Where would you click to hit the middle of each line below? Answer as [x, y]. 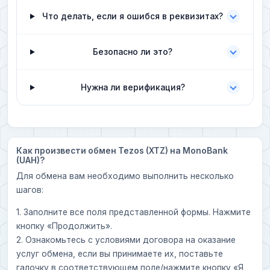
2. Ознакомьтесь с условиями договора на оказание [126, 240]
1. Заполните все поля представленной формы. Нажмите [133, 212]
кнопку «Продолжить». [64, 226]
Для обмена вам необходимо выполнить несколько [125, 176]
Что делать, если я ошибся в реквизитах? [133, 16]
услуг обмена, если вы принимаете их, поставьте [120, 253]
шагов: [30, 190]
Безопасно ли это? [133, 52]
